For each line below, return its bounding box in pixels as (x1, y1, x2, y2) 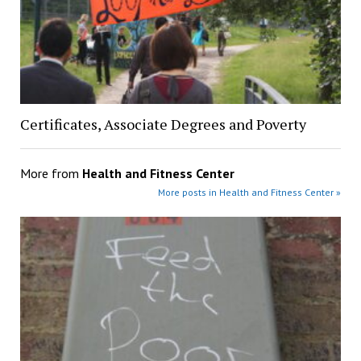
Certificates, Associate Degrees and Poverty (19, 114, 306, 134)
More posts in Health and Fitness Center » (158, 185, 342, 198)
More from (19, 164, 82, 181)
